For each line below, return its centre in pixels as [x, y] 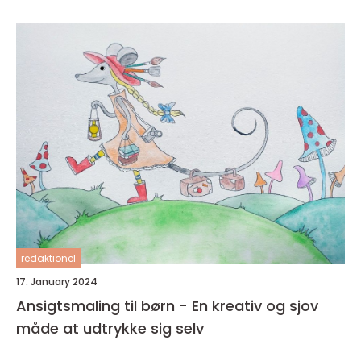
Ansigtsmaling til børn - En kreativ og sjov [167, 306]
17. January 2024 [57, 282]
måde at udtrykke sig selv [110, 329]
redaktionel [48, 259]
